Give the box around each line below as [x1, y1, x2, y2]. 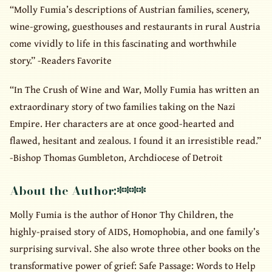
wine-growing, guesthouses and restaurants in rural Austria [10, 19, 260, 34]
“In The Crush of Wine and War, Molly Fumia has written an [10, 81, 259, 97]
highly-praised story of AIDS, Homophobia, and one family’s [10, 223, 259, 239]
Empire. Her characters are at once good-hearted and [10, 115, 234, 131]
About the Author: [10, 181, 117, 200]
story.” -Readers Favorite [10, 53, 112, 68]
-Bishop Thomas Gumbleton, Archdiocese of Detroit [10, 149, 223, 165]
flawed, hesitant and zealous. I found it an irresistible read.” [10, 132, 261, 148]
